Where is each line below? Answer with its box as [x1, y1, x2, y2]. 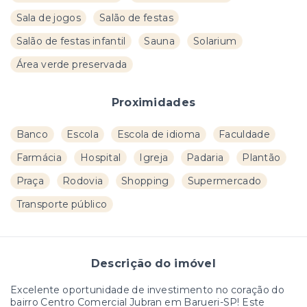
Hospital [79, 151, 121, 164]
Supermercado [187, 175, 262, 188]
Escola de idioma [116, 128, 201, 141]
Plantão [242, 151, 281, 164]
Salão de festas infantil [16, 35, 126, 48]
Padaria [186, 151, 224, 164]
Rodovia [62, 175, 103, 188]
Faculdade [219, 128, 270, 141]
